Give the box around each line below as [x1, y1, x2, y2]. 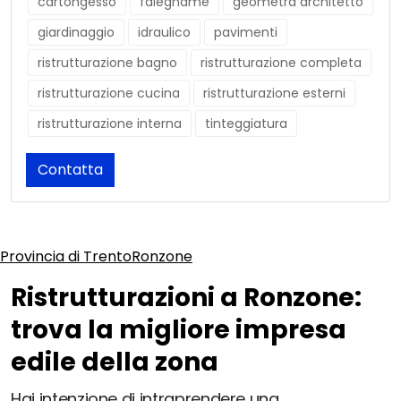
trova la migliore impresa [11, 312, 346, 348]
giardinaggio [38, 23, 115, 42]
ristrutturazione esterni [203, 84, 346, 103]
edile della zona [11, 345, 218, 380]
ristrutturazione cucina [38, 84, 180, 103]
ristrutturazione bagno [38, 54, 177, 73]
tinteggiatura [205, 115, 287, 133]
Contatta [38, 159, 103, 181]
